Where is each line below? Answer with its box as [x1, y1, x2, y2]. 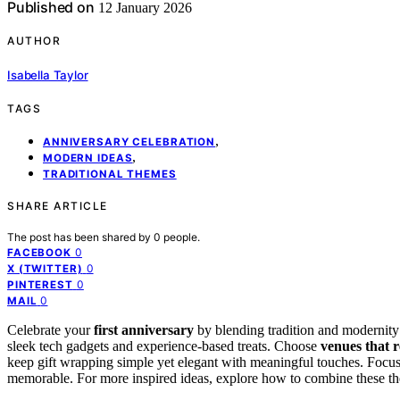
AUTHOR [7, 34, 61, 48]
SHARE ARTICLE [7, 198, 108, 212]
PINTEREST [7, 278, 73, 291]
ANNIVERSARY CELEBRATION [43, 135, 216, 148]
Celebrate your [7, 321, 94, 337]
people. [163, 229, 200, 244]
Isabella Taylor [7, 67, 88, 82]
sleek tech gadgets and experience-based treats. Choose [7, 337, 321, 354]
